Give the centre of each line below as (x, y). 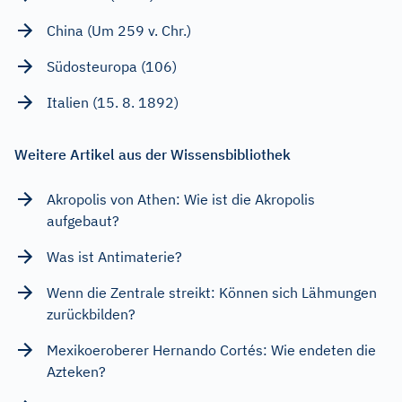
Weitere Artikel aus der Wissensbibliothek (153, 154)
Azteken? (76, 371)
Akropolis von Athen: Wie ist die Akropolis (181, 199)
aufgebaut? (83, 220)
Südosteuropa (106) (112, 66)
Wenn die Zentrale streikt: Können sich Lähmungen (212, 292)
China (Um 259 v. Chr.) (119, 30)
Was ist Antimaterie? (114, 256)
